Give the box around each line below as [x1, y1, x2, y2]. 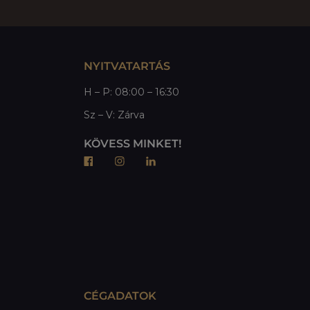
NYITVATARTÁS [84, 60, 170, 73]
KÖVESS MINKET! [84, 137, 181, 150]
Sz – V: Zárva [84, 109, 145, 121]
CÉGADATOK [84, 289, 156, 302]
